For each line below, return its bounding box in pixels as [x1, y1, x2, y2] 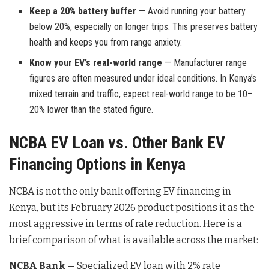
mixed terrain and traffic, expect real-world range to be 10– [29, 88, 253, 100]
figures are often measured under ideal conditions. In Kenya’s [29, 72, 257, 84]
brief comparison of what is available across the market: [9, 234, 258, 246]
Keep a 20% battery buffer [29, 5, 137, 17]
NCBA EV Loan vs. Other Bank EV [9, 133, 225, 153]
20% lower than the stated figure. [29, 103, 154, 115]
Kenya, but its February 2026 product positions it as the [9, 202, 255, 214]
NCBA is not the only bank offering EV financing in [9, 186, 231, 198]
